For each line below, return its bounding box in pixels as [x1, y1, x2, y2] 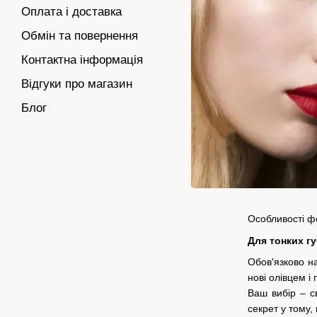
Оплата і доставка [21, 5, 122, 18]
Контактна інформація [21, 53, 143, 67]
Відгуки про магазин [21, 77, 132, 91]
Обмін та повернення [21, 29, 138, 42]
